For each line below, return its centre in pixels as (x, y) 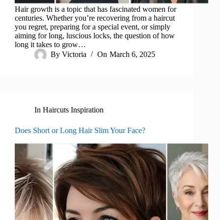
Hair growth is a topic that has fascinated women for (96, 9)
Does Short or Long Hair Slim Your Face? (80, 131)
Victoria (74, 55)
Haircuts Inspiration (73, 110)
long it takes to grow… (50, 45)
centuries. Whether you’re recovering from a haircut (95, 18)
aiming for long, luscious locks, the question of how (95, 36)
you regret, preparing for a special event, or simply (93, 27)
